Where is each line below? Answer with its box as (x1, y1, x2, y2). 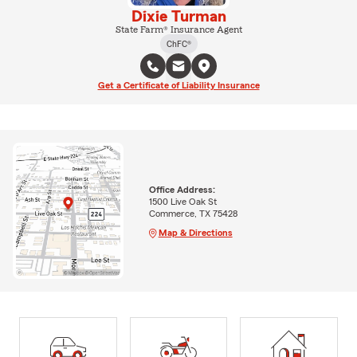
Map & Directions (158, 227, 233, 237)
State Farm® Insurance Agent (115, 24, 242, 34)
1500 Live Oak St (148, 196, 217, 206)
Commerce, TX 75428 (148, 208, 237, 218)
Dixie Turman (131, 8, 226, 25)
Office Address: (148, 184, 215, 194)
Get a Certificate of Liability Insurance (97, 80, 260, 90)
